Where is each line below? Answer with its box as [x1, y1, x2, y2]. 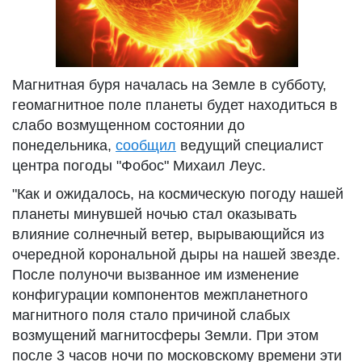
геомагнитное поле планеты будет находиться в [12, 97, 338, 113]
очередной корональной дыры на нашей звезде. [12, 246, 340, 263]
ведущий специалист [176, 137, 323, 154]
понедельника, [12, 137, 116, 154]
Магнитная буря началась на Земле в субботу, [12, 77, 326, 93]
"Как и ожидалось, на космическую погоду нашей [12, 186, 343, 202]
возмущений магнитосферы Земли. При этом [12, 327, 318, 343]
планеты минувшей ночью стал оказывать [12, 206, 297, 222]
